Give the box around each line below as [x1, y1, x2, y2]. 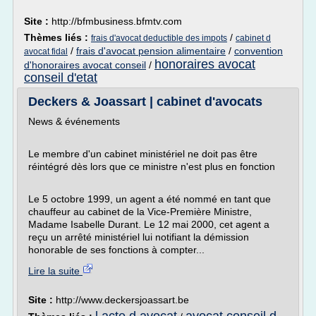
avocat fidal [24, 47, 68, 56]
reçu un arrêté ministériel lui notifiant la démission [28, 231, 249, 243]
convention [234, 45, 283, 56]
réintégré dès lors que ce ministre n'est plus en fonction [28, 161, 275, 172]
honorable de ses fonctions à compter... [28, 244, 205, 255]
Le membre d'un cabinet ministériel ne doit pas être [28, 148, 257, 159]
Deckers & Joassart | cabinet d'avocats [28, 95, 262, 109]
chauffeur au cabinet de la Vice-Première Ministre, [28, 206, 252, 217]
